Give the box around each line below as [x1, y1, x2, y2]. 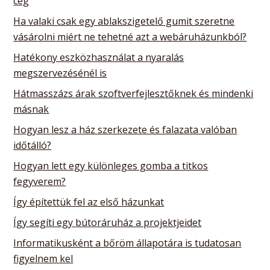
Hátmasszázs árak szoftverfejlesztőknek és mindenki [13, 86, 254, 100]
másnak [13, 102, 49, 116]
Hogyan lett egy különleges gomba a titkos [13, 159, 209, 172]
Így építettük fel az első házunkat [13, 195, 165, 209]
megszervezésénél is [13, 66, 107, 80]
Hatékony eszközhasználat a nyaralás [13, 50, 184, 64]
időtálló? [13, 138, 52, 152]
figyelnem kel [13, 251, 74, 265]
